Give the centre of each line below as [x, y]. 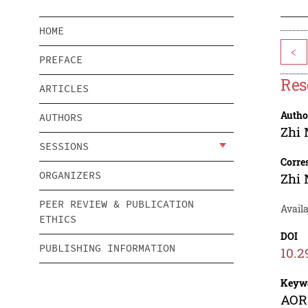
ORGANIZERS [70, 175]
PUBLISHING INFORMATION [107, 248]
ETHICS [58, 219]
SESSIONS [64, 146]
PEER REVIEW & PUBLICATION [117, 204]
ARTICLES [64, 89]
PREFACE [61, 60]
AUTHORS [61, 118]
